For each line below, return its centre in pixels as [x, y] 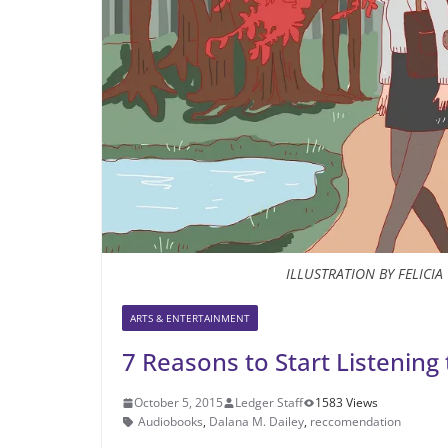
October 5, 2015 [178, 403]
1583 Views [346, 403]
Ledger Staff [269, 403]
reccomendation [355, 422]
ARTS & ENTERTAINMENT [190, 318]
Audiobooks [170, 422]
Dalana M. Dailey [256, 422]
